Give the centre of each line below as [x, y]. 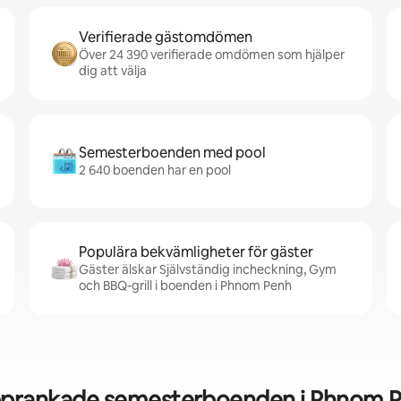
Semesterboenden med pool [172, 153]
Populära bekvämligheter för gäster [196, 252]
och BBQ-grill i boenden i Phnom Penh [185, 286]
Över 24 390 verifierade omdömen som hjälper [212, 55]
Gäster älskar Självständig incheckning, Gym [208, 269]
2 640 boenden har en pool [155, 170]
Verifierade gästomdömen [166, 37]
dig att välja [113, 71]
